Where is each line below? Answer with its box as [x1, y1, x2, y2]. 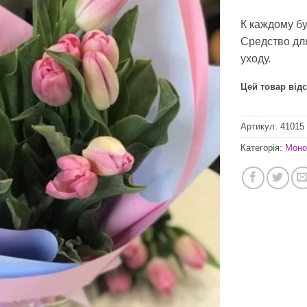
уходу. [241, 53, 271, 65]
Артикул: [241, 121, 280, 132]
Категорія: [241, 142, 285, 153]
